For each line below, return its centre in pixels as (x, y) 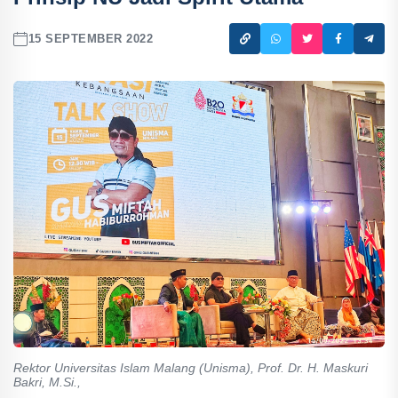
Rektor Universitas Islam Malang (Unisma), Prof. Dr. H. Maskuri (191, 368)
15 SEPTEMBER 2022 (91, 39)
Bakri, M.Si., (47, 382)
